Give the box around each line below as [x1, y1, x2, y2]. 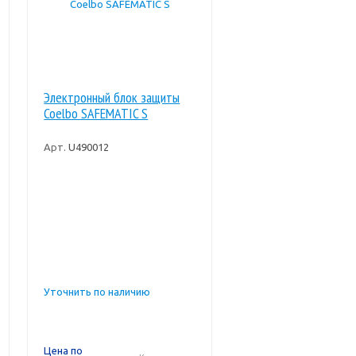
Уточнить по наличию [44, 286, 151, 297]
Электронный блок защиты [44, 88, 180, 106]
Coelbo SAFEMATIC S [44, 104, 149, 122]
